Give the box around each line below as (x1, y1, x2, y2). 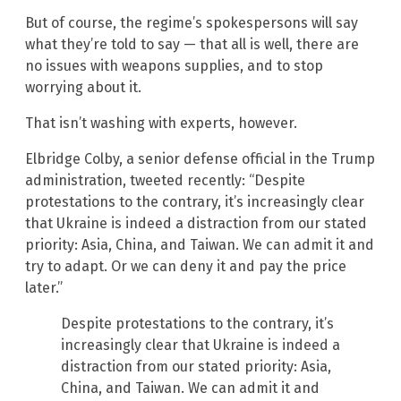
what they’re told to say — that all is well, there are (25, 36, 359, 54)
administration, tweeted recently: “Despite (25, 172, 305, 190)
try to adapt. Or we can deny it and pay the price (25, 258, 346, 276)
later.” (25, 279, 63, 297)
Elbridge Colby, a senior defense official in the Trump (25, 150, 375, 168)
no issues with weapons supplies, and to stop (25, 57, 323, 75)
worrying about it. (25, 79, 141, 97)
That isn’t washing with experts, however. (25, 115, 297, 132)
